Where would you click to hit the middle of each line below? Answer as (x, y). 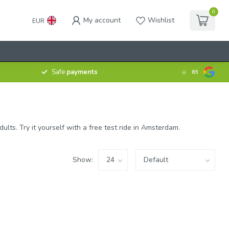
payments (82, 72)
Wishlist (161, 20)
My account (102, 20)
